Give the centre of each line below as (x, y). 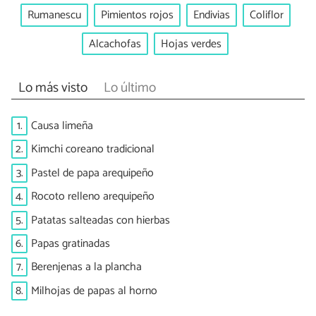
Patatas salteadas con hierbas (101, 220)
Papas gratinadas (71, 243)
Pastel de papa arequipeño (92, 173)
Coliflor (266, 16)
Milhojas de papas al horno (94, 291)
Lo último (129, 88)
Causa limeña (62, 126)
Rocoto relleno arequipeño (93, 197)
